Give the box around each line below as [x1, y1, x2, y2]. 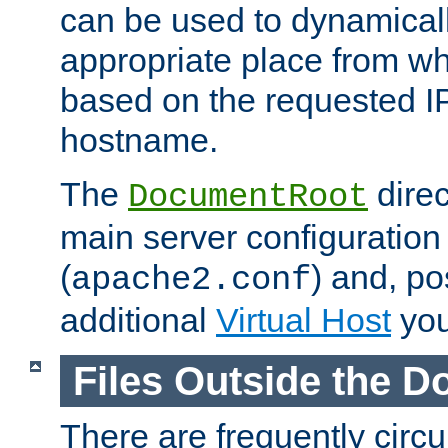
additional [60, 301, 216, 340]
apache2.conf [71, 261, 311, 300]
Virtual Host [216, 301, 391, 340]
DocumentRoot [128, 178, 368, 217]
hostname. [60, 121, 218, 160]
